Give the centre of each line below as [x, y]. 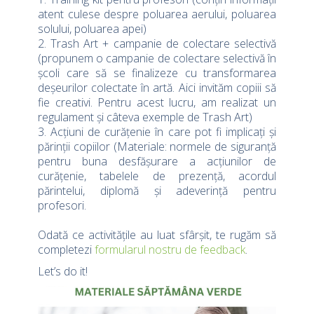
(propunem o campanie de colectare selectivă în [157, 59]
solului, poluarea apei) [92, 29]
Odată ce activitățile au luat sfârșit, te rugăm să [157, 235]
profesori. [62, 206]
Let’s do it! [63, 272]
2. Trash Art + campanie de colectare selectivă [157, 44]
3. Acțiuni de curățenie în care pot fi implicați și [157, 132]
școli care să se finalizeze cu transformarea [157, 73]
